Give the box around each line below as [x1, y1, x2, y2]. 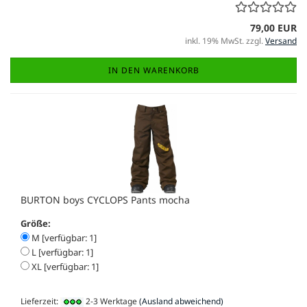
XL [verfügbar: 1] [29, 260, 99, 273]
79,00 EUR [250, 21, 297, 35]
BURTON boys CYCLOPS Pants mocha [21, 193, 190, 207]
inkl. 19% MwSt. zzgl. [185, 35, 265, 47]
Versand [265, 35, 297, 47]
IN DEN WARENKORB [108, 64, 199, 77]
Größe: [21, 217, 51, 230]
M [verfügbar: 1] [29, 232, 97, 245]
